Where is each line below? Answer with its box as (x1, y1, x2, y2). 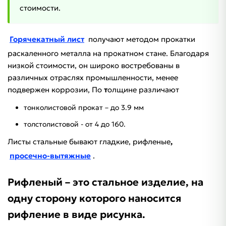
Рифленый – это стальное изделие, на (8, 176, 203, 189)
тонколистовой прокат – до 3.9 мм (24, 103, 144, 112)
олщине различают (107, 85, 179, 95)
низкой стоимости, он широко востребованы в (8, 61, 180, 71)
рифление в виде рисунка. (8, 208, 145, 221)
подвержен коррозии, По (8, 85, 104, 95)
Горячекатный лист (10, 34, 84, 44)
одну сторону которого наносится (8, 192, 181, 205)
